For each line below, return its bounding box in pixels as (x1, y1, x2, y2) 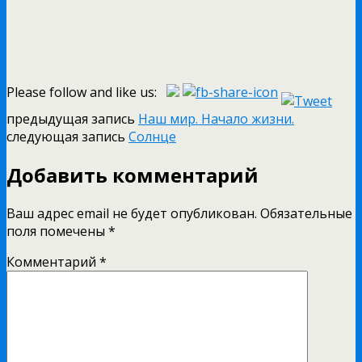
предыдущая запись (6, 109, 138, 128)
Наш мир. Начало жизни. (138, 109, 294, 128)
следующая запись (6, 127, 128, 145)
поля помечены (6, 221, 108, 240)
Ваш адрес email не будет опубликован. (6, 204, 257, 222)
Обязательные (260, 204, 352, 222)
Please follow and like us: (6, 82, 157, 101)
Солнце (128, 127, 176, 145)
